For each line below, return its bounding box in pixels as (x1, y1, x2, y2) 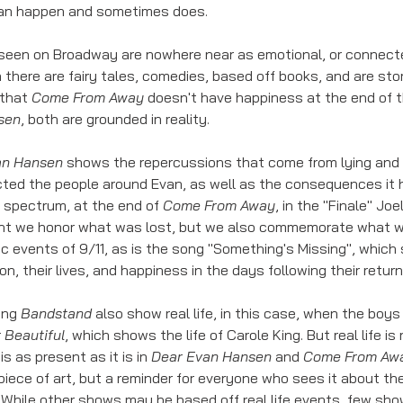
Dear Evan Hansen (151, 346, 272, 365)
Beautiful (4, 325, 65, 344)
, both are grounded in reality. (21, 109, 213, 128)
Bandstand (21, 303, 92, 322)
